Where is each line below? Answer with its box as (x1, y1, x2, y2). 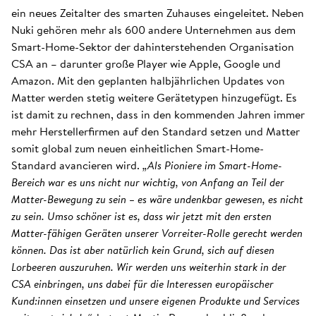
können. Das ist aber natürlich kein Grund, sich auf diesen (11, 241, 274, 258)
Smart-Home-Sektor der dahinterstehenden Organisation (11, 38, 294, 55)
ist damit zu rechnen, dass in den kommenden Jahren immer (11, 106, 305, 123)
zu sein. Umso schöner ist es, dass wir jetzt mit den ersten (11, 207, 272, 224)
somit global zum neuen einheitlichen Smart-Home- (11, 140, 264, 157)
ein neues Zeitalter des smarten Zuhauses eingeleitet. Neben (11, 4, 304, 21)
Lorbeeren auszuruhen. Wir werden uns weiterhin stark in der (11, 258, 286, 275)
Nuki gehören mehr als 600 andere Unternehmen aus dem (11, 21, 296, 38)
